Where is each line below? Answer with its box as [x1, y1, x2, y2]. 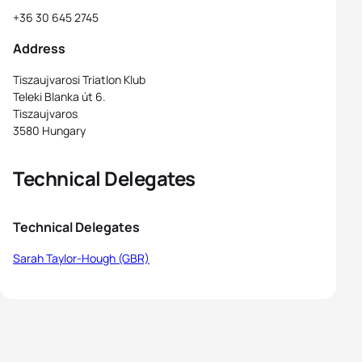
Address [13, 40, 65, 57]
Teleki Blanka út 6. [13, 89, 106, 104]
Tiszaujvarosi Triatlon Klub [13, 72, 145, 87]
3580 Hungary [13, 123, 86, 138]
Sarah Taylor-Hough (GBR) [13, 250, 149, 266]
